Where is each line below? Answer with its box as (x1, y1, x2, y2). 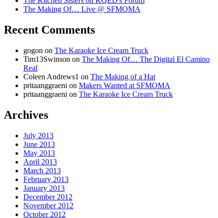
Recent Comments (4, 23, 95, 36)
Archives (4, 109, 48, 122)
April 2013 (23, 157, 57, 166)
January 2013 (23, 183, 65, 192)
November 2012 (23, 201, 73, 210)
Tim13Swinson (23, 55, 70, 64)
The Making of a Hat (91, 73, 155, 81)
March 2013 (23, 166, 61, 175)
